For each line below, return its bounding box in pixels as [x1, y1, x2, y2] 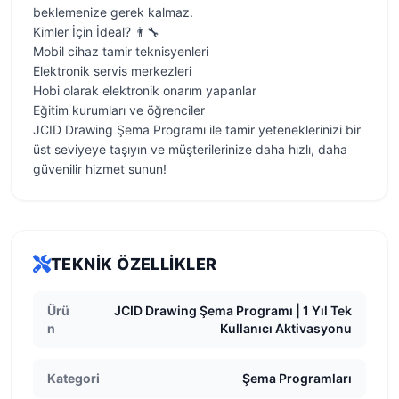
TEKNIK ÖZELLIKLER [51, 255, 217, 273]
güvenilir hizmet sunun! [33, 161, 167, 176]
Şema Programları [242, 370, 352, 386]
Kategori [47, 370, 100, 386]
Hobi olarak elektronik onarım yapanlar [33, 83, 256, 98]
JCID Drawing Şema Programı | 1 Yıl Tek [114, 303, 352, 318]
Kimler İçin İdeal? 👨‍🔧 [33, 24, 159, 39]
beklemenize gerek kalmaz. [33, 4, 193, 20]
